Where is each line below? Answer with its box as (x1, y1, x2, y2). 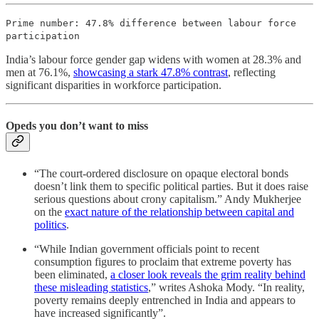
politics (34, 218, 66, 231)
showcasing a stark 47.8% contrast (73, 66, 228, 79)
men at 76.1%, (6, 66, 73, 79)
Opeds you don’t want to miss (6, 120, 148, 132)
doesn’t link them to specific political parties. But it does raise (34, 179, 308, 192)
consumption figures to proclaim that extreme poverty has (34, 255, 291, 268)
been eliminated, (34, 268, 110, 281)
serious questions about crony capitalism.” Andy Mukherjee (34, 192, 301, 205)
